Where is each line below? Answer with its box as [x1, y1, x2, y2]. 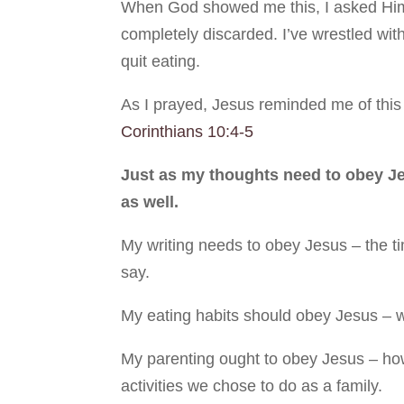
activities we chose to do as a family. [121, 376, 383, 395]
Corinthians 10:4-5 [121, 122, 254, 141]
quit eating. [121, 51, 201, 70]
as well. [121, 192, 179, 211]
